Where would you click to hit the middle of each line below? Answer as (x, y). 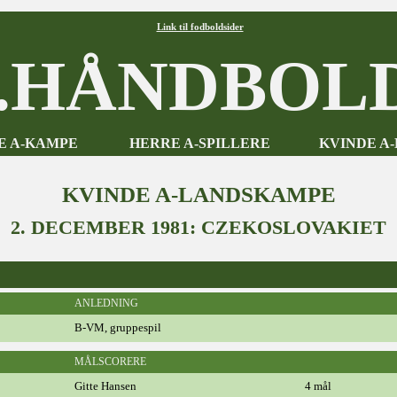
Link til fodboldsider (200, 27)
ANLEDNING (106, 303)
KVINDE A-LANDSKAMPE (198, 195)
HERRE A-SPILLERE (200, 143)
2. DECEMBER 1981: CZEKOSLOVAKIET (198, 227)
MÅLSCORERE (110, 362)
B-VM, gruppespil (118, 327)
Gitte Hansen (105, 386)
